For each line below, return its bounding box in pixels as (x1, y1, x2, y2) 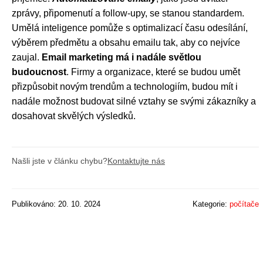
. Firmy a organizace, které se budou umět (66, 67, 240, 77)
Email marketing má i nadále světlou (42, 52, 201, 62)
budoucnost (12, 67, 66, 77)
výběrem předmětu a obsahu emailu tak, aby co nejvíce (12, 38, 240, 48)
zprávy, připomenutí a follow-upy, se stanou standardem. (12, 8, 244, 18)
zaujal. (12, 52, 42, 62)
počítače (230, 200, 259, 208)
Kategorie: (193, 200, 230, 208)
